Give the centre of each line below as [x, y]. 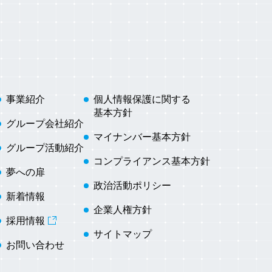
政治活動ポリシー [132, 186]
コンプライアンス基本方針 [152, 161]
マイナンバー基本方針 [142, 137]
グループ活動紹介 [45, 148]
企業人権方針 [123, 210]
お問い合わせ [35, 245]
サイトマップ [123, 234]
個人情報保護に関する [142, 100]
